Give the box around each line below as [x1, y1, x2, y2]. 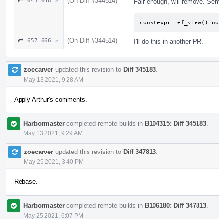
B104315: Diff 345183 [145, 119, 206, 127]
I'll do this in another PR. [134, 37, 203, 45]
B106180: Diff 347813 [145, 201, 206, 209]
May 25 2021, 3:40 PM [24, 158, 84, 165]
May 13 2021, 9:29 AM [23, 130, 83, 137]
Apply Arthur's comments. [14, 95, 87, 103]
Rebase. [14, 177, 38, 185]
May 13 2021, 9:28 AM [24, 76, 83, 83]
